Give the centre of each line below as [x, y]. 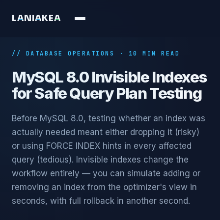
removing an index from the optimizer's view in [104, 187]
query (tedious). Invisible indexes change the [100, 160]
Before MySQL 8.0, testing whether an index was [109, 118]
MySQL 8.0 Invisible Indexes [109, 77]
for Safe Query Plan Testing [107, 93]
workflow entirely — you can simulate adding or [106, 173]
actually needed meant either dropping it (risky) [106, 132]
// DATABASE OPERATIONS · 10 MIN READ [96, 54]
